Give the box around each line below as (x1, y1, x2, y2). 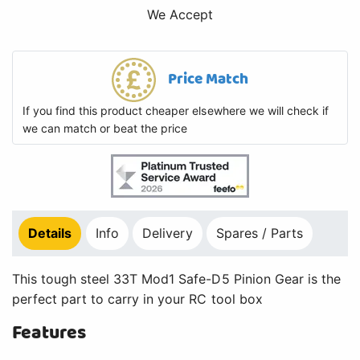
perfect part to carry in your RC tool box (12, 291, 263, 308)
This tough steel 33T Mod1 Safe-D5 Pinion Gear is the (12, 271, 341, 288)
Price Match (167, 67, 249, 92)
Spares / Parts (216, 225, 304, 242)
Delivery (142, 225, 193, 242)
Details (28, 225, 72, 242)
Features (12, 319, 87, 348)
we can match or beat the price (22, 121, 188, 136)
